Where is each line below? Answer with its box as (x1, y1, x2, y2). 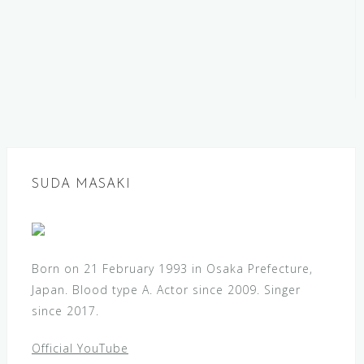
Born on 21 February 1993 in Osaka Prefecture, (32, 261, 313, 276)
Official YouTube (32, 340, 128, 356)
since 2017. (32, 303, 99, 318)
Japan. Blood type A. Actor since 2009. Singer (32, 282, 301, 297)
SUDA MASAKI (32, 178, 131, 191)
